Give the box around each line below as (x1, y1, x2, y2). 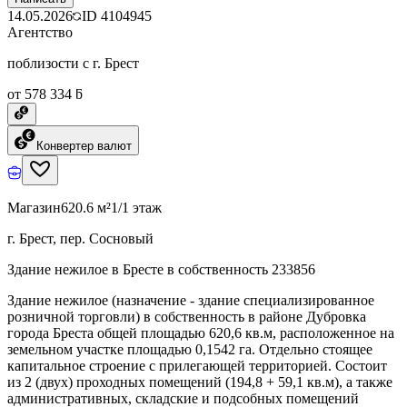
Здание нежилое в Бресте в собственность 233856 (7, 261, 315, 277)
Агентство (7, 24, 73, 40)
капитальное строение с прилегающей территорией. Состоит (7, 357, 387, 373)
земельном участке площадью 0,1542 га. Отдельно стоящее (7, 341, 372, 357)
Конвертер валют (36, 138, 132, 153)
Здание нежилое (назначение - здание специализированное (7, 292, 374, 308)
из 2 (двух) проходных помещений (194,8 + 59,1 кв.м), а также (7, 373, 392, 390)
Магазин (7, 199, 61, 215)
